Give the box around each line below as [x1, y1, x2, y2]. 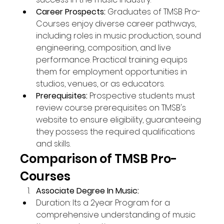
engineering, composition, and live [36, 41, 173, 53]
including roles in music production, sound [36, 29, 203, 41]
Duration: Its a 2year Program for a [36, 196, 172, 208]
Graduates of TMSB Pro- [105, 5, 201, 17]
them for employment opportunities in [36, 65, 189, 77]
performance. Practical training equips [36, 53, 190, 65]
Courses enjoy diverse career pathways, [36, 17, 198, 29]
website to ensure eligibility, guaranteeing [36, 113, 203, 125]
